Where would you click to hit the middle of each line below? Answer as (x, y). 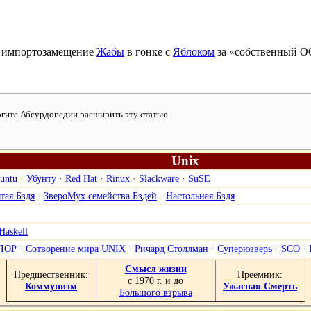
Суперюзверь (245, 248)
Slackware (159, 178)
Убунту (41, 178)
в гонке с (149, 51)
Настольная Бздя (200, 195)
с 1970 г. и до (155, 280)
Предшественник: (51, 274)
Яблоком (194, 51)
